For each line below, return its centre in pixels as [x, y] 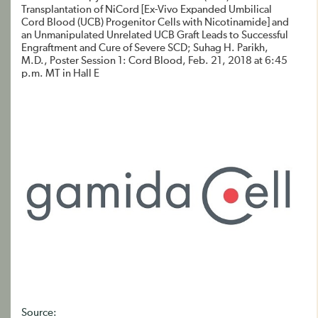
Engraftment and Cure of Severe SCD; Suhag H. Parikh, [145, 48]
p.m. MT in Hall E [60, 73]
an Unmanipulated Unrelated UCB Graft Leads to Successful [155, 35]
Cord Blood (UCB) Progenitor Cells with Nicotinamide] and [155, 22]
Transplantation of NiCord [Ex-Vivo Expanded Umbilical [147, 10]
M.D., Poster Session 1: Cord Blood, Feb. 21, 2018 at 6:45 [154, 61]
